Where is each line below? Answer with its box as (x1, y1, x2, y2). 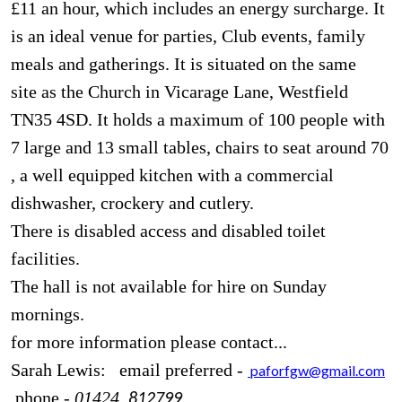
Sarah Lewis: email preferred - (11, 359, 248, 380)
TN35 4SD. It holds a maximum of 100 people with (11, 109, 385, 129)
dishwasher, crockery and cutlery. (11, 192, 254, 213)
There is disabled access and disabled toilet (11, 220, 326, 240)
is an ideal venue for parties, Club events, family (11, 25, 365, 46)
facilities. (11, 248, 80, 268)
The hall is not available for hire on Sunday (11, 275, 327, 296)
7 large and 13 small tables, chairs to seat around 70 (11, 136, 389, 157)
